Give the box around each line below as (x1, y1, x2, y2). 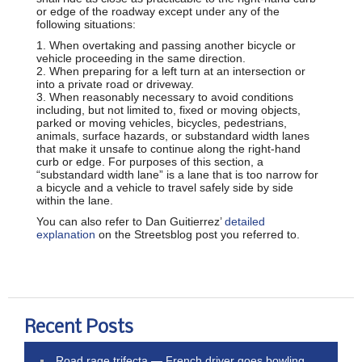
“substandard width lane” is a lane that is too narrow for (36, 167, 318, 181)
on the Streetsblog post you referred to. (95, 227, 300, 241)
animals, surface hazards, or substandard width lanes (36, 128, 309, 142)
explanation (36, 227, 95, 241)
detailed (225, 214, 265, 228)
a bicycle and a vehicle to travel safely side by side (36, 180, 293, 194)
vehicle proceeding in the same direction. (36, 51, 246, 65)
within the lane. (36, 193, 113, 207)
